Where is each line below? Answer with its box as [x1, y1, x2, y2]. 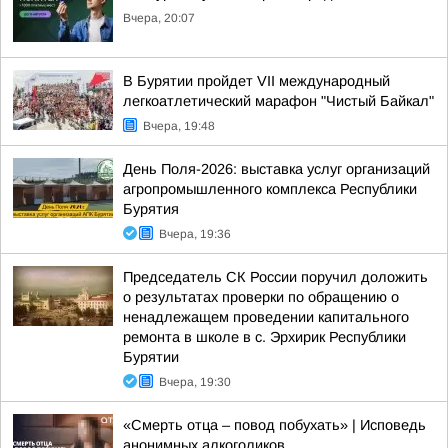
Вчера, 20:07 [123, 11, 195, 25]
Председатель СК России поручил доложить [123, 269, 428, 285]
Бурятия [123, 201, 179, 217]
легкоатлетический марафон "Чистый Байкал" [123, 93, 434, 109]
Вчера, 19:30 [159, 375, 231, 389]
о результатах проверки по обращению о [123, 289, 399, 305]
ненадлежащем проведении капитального [123, 309, 409, 325]
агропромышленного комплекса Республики [123, 181, 417, 197]
